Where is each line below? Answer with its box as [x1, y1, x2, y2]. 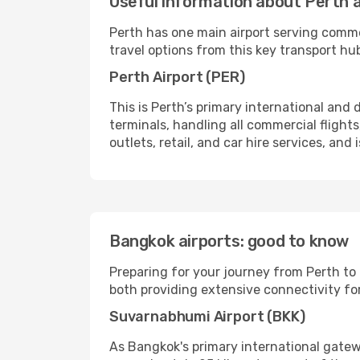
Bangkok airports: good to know [109, 231, 349, 251]
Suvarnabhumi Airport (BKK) [109, 308, 305, 325]
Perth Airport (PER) [109, 68, 245, 86]
